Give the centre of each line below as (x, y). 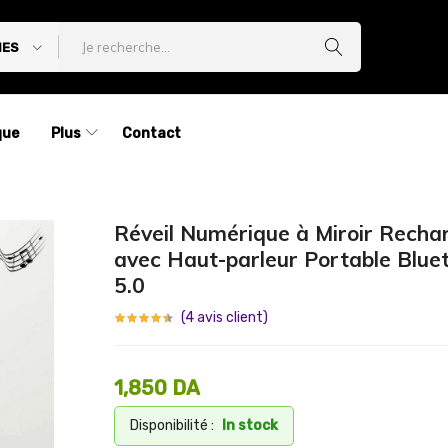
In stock (250, 425)
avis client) (231, 317)
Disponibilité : (172, 425)
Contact (151, 133)
